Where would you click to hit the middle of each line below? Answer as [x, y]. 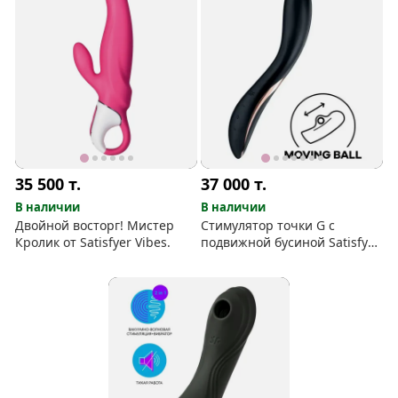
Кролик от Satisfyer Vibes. [93, 242]
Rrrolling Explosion [258, 259]
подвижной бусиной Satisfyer [291, 242]
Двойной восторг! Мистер [95, 225]
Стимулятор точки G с [268, 225]
